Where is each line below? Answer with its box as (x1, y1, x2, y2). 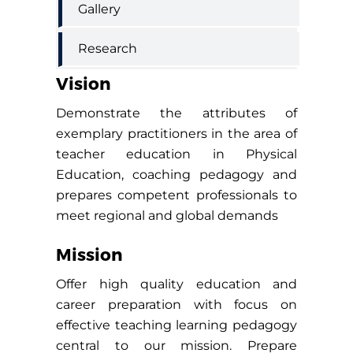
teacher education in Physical (56, 146, 297, 162)
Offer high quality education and (56, 276, 297, 292)
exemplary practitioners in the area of (56, 125, 297, 141)
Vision (56, 72, 111, 93)
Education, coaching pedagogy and (56, 166, 297, 182)
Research (78, 40, 137, 56)
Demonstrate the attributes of (56, 105, 297, 121)
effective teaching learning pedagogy (56, 317, 297, 333)
